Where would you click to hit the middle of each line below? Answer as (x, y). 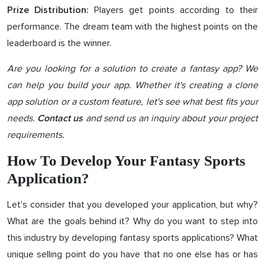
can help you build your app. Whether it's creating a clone (132, 85)
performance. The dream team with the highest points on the (132, 26)
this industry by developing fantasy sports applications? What (132, 237)
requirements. (36, 135)
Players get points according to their (173, 10)
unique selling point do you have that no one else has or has (132, 254)
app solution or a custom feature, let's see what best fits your (132, 101)
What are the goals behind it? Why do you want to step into (132, 221)
